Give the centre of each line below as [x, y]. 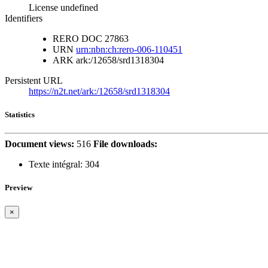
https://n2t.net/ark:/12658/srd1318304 [99, 91]
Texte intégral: [56, 164]
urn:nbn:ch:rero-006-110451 [129, 49]
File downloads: [125, 144]
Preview [19, 188]
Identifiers [24, 18]
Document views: [39, 144]
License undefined [63, 7]
